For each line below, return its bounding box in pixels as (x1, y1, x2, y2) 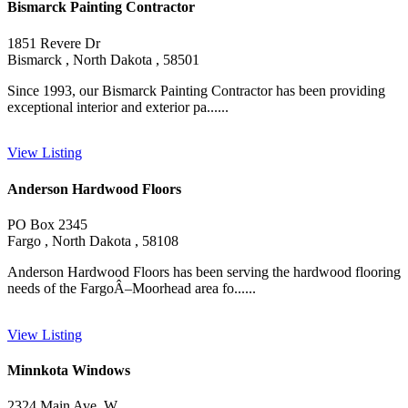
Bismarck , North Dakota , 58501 (7, 51, 199, 67)
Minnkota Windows (7, 362, 130, 379)
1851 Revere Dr (7, 35, 100, 51)
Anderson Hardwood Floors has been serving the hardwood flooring (7, 263, 401, 280)
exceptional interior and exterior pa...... (7, 98, 229, 115)
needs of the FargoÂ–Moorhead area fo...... (7, 280, 256, 296)
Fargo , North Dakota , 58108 (7, 232, 178, 249)
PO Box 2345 (7, 216, 87, 232)
